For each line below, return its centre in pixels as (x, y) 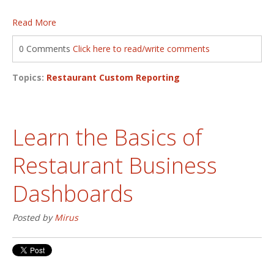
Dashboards (73, 193)
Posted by (33, 217)
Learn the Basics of (107, 137)
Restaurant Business (115, 165)
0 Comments (46, 48)
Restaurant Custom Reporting (113, 77)
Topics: (29, 77)
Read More (34, 22)
